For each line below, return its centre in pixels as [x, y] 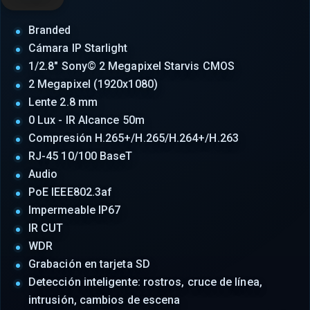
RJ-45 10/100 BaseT [81, 156]
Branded [50, 30]
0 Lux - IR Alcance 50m [86, 120]
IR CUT [46, 228]
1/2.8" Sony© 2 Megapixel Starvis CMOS [131, 66]
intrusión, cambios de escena [104, 300]
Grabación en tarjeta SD [89, 264]
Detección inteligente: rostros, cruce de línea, [145, 282]
